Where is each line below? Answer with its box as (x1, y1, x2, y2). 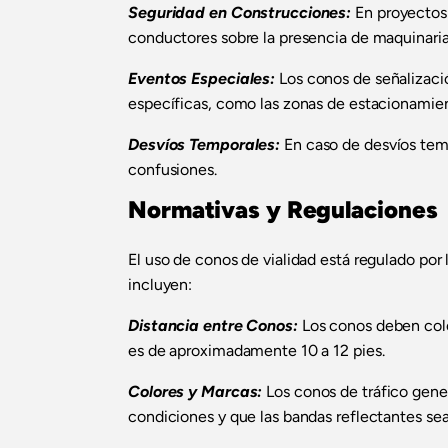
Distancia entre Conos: (128, 316, 298, 336)
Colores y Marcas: (128, 382, 263, 402)
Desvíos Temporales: (128, 135, 281, 155)
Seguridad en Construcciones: (128, 3, 352, 23)
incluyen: (128, 275, 193, 295)
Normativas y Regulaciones (128, 195, 438, 225)
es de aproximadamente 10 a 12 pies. (128, 341, 385, 361)
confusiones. (128, 160, 217, 180)
